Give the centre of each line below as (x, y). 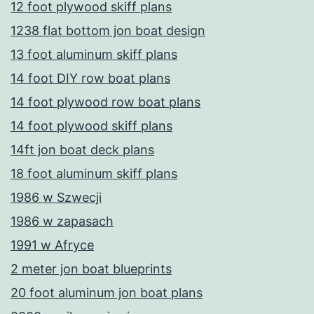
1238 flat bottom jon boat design (108, 31)
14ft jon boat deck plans (82, 150)
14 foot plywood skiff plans (91, 126)
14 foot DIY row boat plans (90, 78)
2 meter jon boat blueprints (91, 269)
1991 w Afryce (52, 245)
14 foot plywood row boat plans (105, 102)
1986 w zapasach (62, 221)
